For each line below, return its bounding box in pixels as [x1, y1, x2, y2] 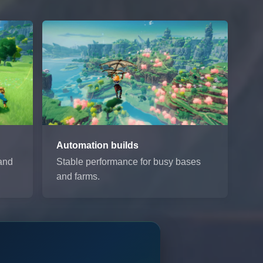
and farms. [56, 171, 100, 181]
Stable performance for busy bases [56, 156, 201, 167]
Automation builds [56, 140, 139, 150]
